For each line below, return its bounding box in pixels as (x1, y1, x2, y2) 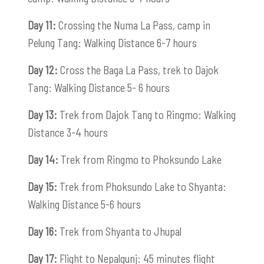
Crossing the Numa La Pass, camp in (56, 18, 210, 32)
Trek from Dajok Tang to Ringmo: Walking (57, 107, 236, 121)
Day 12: (28, 62, 58, 77)
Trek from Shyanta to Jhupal (57, 224, 181, 238)
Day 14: (28, 152, 58, 166)
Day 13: (28, 107, 57, 121)
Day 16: (28, 224, 57, 238)
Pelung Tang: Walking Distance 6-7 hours (28, 35, 197, 49)
